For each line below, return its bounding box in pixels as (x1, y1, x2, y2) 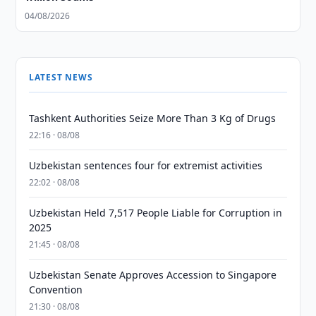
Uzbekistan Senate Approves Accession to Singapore (29, 268, 277, 281)
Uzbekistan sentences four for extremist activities (29, 159, 263, 172)
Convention (29, 283, 83, 296)
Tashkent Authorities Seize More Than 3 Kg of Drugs (29, 111, 276, 125)
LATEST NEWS (29, 71, 93, 83)
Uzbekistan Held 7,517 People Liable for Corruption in (29, 206, 283, 219)
